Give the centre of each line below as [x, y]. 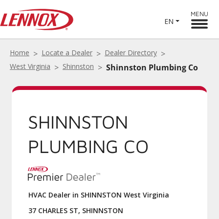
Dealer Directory [131, 53]
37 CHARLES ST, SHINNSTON [76, 210]
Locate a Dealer [67, 53]
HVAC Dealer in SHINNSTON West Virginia [99, 195]
